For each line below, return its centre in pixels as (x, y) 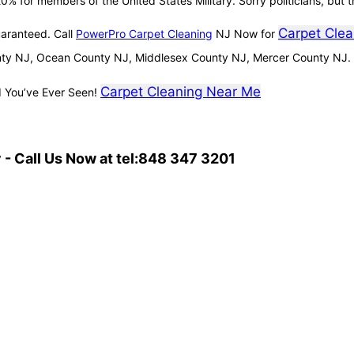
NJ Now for (245, 34)
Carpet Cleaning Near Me (181, 92)
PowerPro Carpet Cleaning (144, 34)
